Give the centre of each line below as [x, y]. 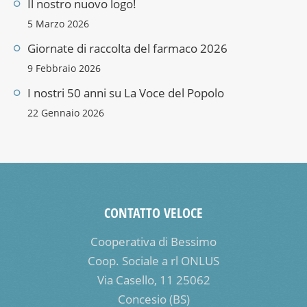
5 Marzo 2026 [58, 23]
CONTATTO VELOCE [153, 212]
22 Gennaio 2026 [66, 112]
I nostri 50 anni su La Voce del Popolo [126, 93]
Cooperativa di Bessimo [153, 241]
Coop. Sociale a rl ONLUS [153, 260]
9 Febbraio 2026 [64, 68]
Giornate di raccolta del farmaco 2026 [127, 48]
